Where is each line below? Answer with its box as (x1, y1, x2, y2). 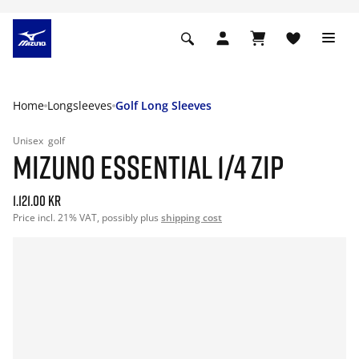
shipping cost (161, 211, 222, 224)
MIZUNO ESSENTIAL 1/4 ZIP (13, 147, 284, 186)
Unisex (13, 134, 46, 147)
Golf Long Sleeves (115, 98, 212, 113)
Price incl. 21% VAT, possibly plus (13, 211, 161, 224)
